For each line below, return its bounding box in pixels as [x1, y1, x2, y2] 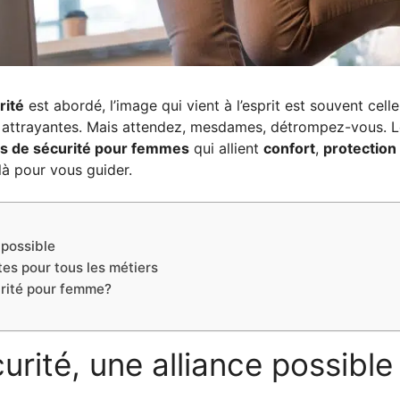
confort [263, 138, 315, 157]
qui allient [189, 138, 263, 157]
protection [323, 138, 396, 157]
